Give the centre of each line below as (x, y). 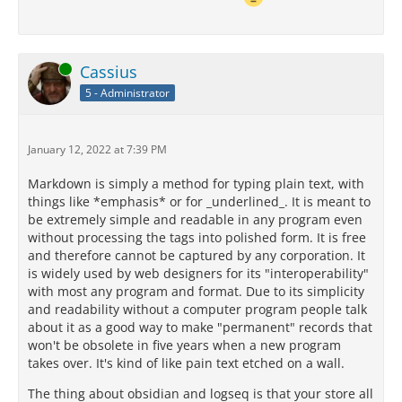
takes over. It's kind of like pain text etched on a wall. (186, 363)
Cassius (109, 72)
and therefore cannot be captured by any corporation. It (197, 255)
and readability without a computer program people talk (197, 309)
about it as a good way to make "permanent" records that (200, 327)
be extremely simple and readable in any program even (195, 219)
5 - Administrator (127, 92)
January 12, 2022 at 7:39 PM (97, 149)
